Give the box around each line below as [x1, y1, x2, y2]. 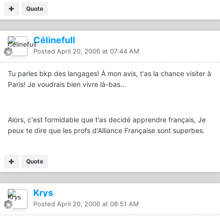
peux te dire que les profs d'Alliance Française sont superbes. [8, 126, 205, 135]
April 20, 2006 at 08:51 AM [57, 199, 139, 208]
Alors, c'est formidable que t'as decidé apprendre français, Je [8, 115, 206, 124]
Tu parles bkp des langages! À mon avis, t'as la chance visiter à [8, 69, 211, 78]
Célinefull [33, 34, 75, 45]
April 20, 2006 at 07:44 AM [57, 47, 139, 55]
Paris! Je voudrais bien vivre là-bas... [8, 80, 126, 88]
